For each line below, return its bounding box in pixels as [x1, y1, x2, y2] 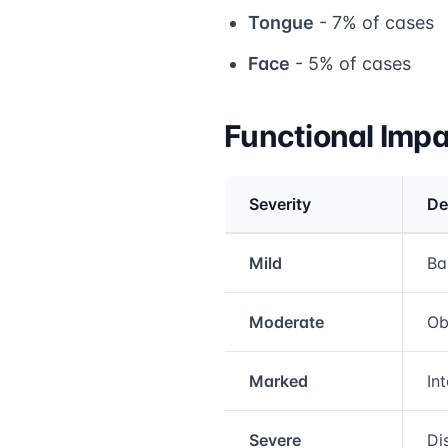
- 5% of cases [290, 52, 411, 74]
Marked [249, 370, 308, 391]
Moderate [249, 311, 324, 332]
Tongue [248, 11, 314, 33]
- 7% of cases [314, 11, 434, 33]
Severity [249, 193, 311, 214]
